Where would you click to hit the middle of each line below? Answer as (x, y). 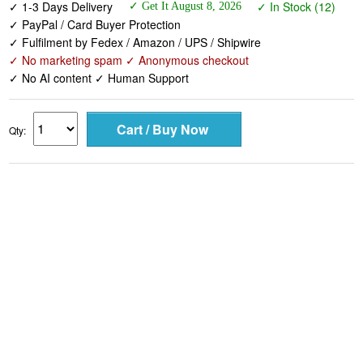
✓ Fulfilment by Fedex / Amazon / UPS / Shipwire (135, 43)
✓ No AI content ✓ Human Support (99, 78)
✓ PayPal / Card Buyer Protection (95, 25)
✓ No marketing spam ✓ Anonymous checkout (129, 60)
